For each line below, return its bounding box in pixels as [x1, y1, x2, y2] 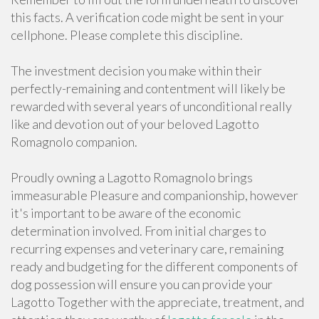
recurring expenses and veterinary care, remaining [11, 241, 284, 256]
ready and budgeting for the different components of [11, 258, 298, 274]
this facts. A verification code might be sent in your [11, 9, 284, 25]
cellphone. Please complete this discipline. [11, 27, 243, 43]
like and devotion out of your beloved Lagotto [11, 116, 259, 132]
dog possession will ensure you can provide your [11, 276, 273, 292]
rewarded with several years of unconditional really [11, 98, 292, 114]
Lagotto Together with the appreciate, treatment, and [11, 294, 304, 310]
